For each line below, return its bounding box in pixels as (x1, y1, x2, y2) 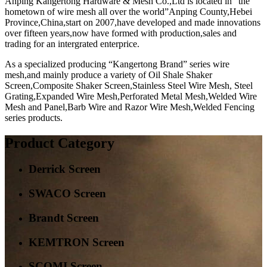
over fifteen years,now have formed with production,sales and (5, 27, 237, 38)
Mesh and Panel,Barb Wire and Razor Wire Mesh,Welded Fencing (5, 101, 254, 112)
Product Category (5, 135, 114, 151)
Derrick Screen (29, 163, 101, 176)
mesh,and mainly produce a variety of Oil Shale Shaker (5, 69, 212, 80)
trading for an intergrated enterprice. (5, 38, 139, 49)
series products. (5, 112, 63, 123)
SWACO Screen (29, 187, 106, 200)
